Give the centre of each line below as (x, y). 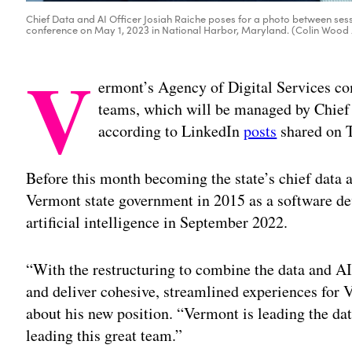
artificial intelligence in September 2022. (157, 222)
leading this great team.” (104, 335)
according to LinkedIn (171, 131)
